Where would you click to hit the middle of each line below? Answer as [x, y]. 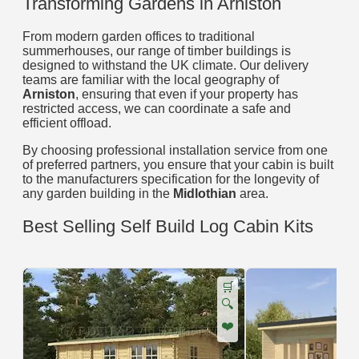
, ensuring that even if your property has [187, 95]
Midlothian [205, 194]
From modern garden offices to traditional [139, 37]
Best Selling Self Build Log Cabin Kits [168, 226]
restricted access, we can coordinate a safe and [157, 109]
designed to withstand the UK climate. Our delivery [165, 66]
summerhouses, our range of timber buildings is [157, 51]
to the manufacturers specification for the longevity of [171, 179]
